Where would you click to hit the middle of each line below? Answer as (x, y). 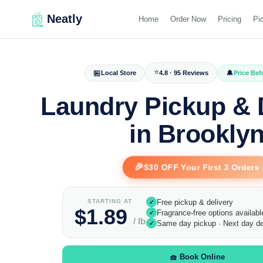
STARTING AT (110, 201)
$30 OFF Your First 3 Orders (202, 167)
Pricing (229, 19)
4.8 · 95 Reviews (183, 73)
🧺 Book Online (197, 257)
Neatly (65, 19)
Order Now (188, 19)
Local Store (118, 73)
